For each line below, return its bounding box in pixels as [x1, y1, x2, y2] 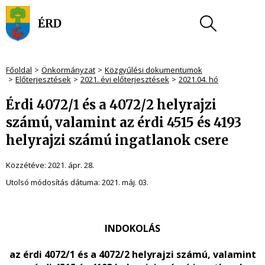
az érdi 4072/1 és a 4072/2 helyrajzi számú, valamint [9, 248, 256, 261]
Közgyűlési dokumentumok [105, 64, 202, 75]
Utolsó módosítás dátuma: [6, 177, 102, 188]
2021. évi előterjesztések [80, 74, 169, 85]
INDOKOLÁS [105, 222, 160, 235]
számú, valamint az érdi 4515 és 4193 [6, 114, 241, 131]
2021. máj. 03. [102, 177, 148, 188]
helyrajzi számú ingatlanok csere [6, 132, 228, 148]
